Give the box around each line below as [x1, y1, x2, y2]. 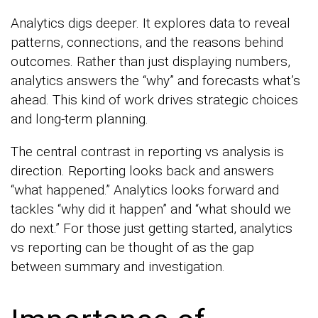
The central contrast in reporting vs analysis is [11, 143, 284, 160]
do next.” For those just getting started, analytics [11, 220, 292, 237]
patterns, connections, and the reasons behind [11, 34, 283, 51]
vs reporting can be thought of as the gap [11, 239, 254, 256]
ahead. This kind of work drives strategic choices [11, 92, 298, 109]
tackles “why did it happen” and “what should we [11, 201, 291, 218]
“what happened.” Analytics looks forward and [11, 182, 279, 199]
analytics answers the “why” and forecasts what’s [11, 72, 300, 89]
